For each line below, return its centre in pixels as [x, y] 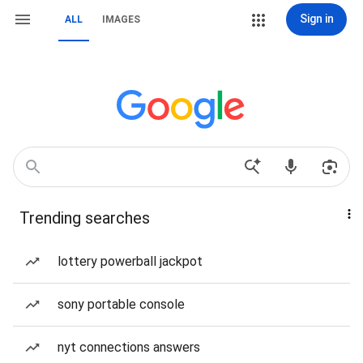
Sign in [316, 19]
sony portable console [121, 304]
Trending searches [85, 218]
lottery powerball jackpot [130, 261]
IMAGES [121, 19]
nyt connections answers [129, 347]
